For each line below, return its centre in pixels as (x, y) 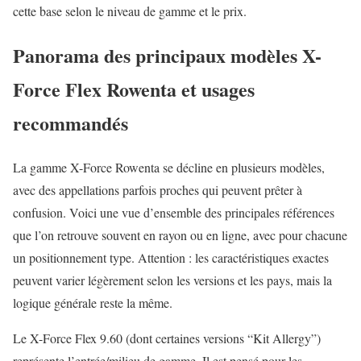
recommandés (71, 122)
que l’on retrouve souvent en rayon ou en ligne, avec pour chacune (180, 234)
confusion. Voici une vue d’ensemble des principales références (174, 212)
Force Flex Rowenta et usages (134, 89)
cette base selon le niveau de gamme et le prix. (130, 10)
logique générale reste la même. (93, 302)
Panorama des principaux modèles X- (167, 55)
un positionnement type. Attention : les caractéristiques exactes (171, 257)
